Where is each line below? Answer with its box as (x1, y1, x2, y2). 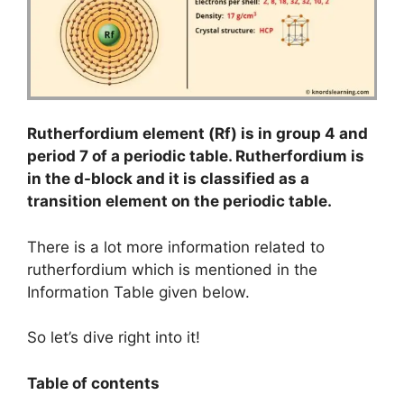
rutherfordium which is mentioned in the (27, 260, 317, 279)
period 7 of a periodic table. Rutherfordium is (27, 147, 364, 165)
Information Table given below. (27, 282, 250, 301)
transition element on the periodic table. (27, 192, 332, 210)
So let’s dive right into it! (27, 328, 200, 346)
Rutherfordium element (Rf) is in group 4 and (27, 124, 368, 142)
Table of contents (27, 373, 160, 392)
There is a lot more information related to (27, 237, 325, 256)
